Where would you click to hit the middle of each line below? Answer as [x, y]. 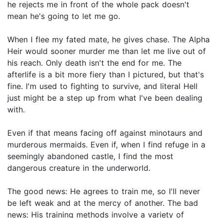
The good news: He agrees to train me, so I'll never [104, 191]
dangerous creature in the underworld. [79, 168]
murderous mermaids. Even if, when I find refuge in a [106, 145]
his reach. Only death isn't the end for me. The [94, 63]
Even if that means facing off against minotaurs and [105, 133]
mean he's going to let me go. [64, 16]
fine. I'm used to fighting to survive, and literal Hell [102, 86]
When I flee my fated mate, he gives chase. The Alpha [109, 40]
